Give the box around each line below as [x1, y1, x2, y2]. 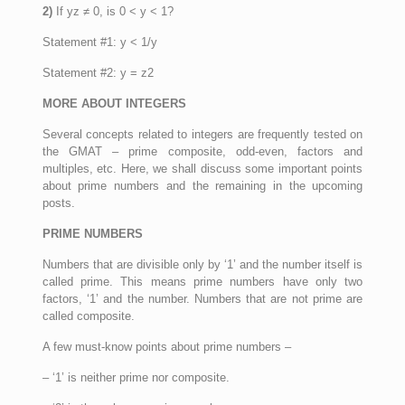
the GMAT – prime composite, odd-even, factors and [42, 145, 363, 158]
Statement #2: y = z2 [42, 66, 154, 80]
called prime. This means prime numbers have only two [42, 275, 363, 288]
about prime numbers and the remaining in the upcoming [42, 179, 363, 193]
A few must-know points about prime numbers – [42, 340, 291, 353]
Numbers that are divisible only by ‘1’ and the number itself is [42, 258, 363, 271]
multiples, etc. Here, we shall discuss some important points [42, 162, 363, 175]
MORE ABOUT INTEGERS [42, 97, 186, 110]
